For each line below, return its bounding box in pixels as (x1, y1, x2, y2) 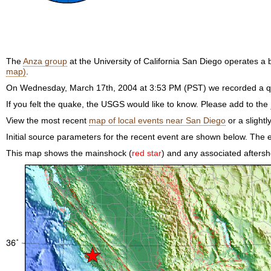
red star (132, 148, 162, 158)
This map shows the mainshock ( (6, 148, 132, 158)
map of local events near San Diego (89, 116, 226, 125)
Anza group (23, 56, 67, 66)
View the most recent (6, 116, 89, 125)
